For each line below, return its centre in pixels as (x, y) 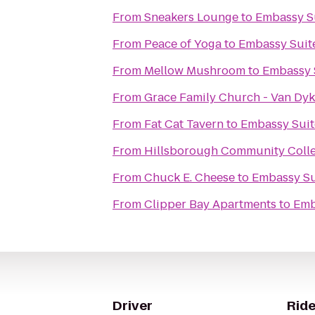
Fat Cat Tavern (184, 124)
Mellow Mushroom (195, 71)
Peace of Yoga (183, 44)
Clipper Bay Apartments (210, 204)
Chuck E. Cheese (189, 178)
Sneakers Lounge (191, 17)
